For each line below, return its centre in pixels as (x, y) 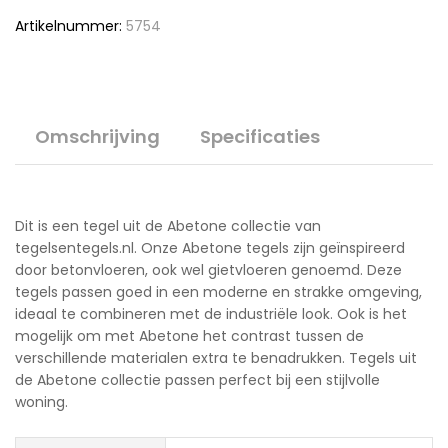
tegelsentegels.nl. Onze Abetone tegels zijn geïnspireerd (210, 248)
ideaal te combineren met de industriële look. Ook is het (211, 314)
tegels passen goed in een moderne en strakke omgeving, (218, 292)
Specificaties (260, 136)
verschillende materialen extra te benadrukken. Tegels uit (216, 358)
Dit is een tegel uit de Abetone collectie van (168, 226)
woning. (41, 402)
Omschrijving (97, 136)
